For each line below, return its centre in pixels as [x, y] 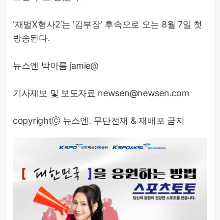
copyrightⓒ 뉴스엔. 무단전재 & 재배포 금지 [99, 120]
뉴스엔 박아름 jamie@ [56, 65]
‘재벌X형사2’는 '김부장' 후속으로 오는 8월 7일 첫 [108, 24]
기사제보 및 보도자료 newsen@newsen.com [101, 93]
